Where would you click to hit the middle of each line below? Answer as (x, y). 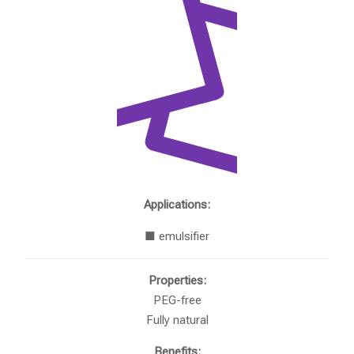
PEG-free (177, 301)
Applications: (177, 205)
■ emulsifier (177, 237)
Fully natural (177, 320)
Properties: (177, 281)
